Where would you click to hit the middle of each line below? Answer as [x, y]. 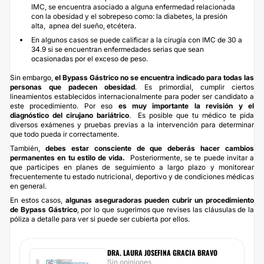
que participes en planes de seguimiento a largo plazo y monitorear [132, 167]
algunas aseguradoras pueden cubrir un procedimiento [158, 200]
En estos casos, [37, 200]
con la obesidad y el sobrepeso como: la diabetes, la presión [129, 16]
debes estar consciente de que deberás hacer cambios [149, 148]
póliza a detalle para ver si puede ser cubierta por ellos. [101, 219]
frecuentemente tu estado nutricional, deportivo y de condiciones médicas [132, 176]
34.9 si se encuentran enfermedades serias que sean [118, 49]
